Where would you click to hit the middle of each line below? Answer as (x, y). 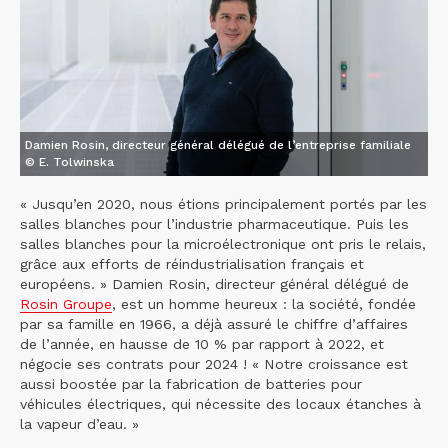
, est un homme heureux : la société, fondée (264, 304)
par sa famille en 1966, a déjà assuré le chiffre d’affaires (214, 324)
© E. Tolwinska (69, 162)
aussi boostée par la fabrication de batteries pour (191, 384)
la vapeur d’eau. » (79, 424)
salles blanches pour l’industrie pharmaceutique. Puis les (214, 224)
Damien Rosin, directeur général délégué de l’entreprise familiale (218, 145)
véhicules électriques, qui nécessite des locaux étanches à (220, 404)
